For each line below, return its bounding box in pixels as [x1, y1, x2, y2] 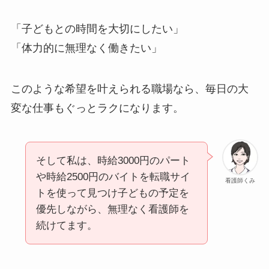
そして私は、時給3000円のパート [35, 155, 190, 167]
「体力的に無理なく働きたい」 [10, 42, 162, 55]
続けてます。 [35, 220, 97, 232]
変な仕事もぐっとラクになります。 [10, 102, 184, 115]
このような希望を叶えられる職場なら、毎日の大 [10, 83, 249, 95]
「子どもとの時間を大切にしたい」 [10, 23, 184, 35]
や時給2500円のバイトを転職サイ [35, 171, 190, 183]
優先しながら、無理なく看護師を [35, 204, 189, 216]
